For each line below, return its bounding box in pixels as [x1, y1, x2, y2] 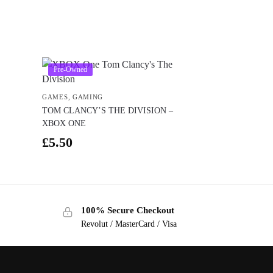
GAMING [72, 93, 104, 101]
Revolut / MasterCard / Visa [81, 219, 177, 229]
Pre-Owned [54, 65, 88, 74]
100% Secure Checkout [81, 205, 175, 216]
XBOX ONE [42, 119, 87, 129]
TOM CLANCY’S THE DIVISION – [42, 106, 174, 116]
